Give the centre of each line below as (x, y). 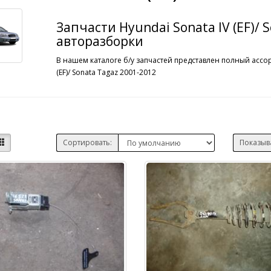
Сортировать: (87, 142)
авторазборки (100, 41)
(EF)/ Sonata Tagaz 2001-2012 (106, 72)
